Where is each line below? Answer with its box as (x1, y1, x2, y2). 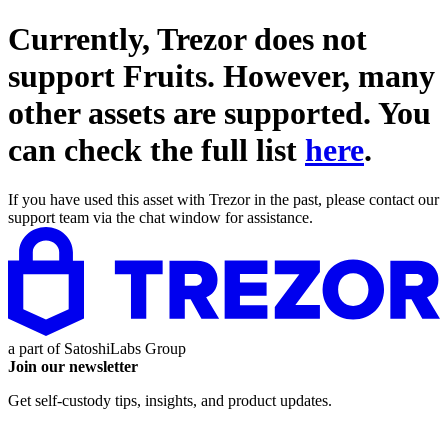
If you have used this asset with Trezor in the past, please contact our (8, 190, 439, 208)
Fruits (123, 58, 207, 95)
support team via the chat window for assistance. (8, 208, 313, 226)
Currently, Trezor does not (8, 21, 367, 58)
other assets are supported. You (8, 95, 431, 132)
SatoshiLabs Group (64, 339, 186, 357)
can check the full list (8, 132, 305, 169)
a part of (8, 339, 64, 357)
